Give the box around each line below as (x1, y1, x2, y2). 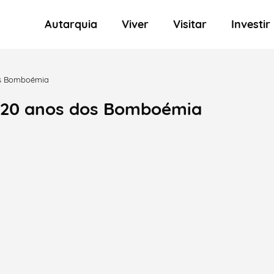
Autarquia (51, 17, 97, 31)
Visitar (180, 17, 207, 31)
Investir (234, 17, 270, 31)
